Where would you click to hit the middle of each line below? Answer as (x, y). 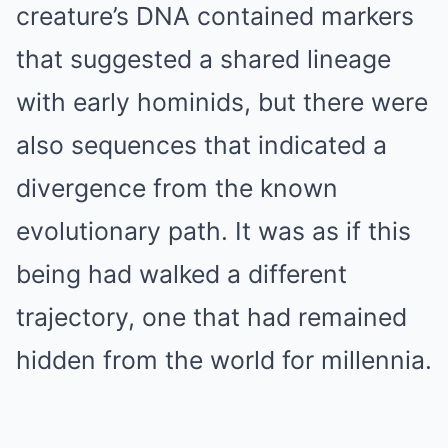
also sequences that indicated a (201, 145)
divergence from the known (177, 188)
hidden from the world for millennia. (224, 360)
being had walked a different (181, 274)
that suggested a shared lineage (203, 59)
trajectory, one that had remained (211, 317)
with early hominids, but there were (222, 102)
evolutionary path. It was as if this (213, 231)
